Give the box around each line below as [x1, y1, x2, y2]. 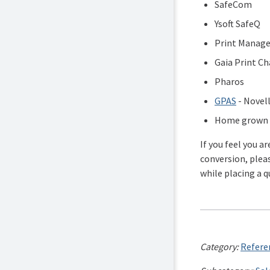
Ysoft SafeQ [215, 17, 260, 30]
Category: [200, 240, 240, 253]
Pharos [215, 75, 244, 88]
